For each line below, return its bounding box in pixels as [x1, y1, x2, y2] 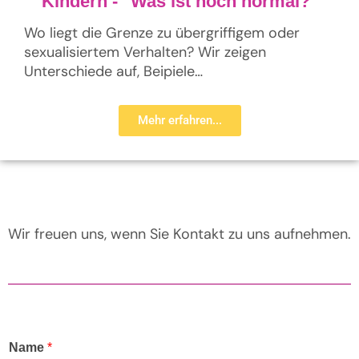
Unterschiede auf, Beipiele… [24, 62, 203, 81]
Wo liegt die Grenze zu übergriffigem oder [24, 23, 300, 42]
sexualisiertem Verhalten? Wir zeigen [24, 42, 266, 62]
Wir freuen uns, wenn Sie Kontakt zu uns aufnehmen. [8, 224, 351, 244]
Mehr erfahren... [137, 113, 222, 127]
